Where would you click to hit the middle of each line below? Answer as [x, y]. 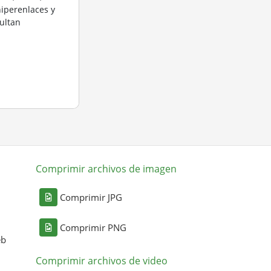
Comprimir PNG [93, 227]
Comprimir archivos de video [102, 261]
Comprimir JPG [91, 197]
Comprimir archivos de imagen [106, 169]
